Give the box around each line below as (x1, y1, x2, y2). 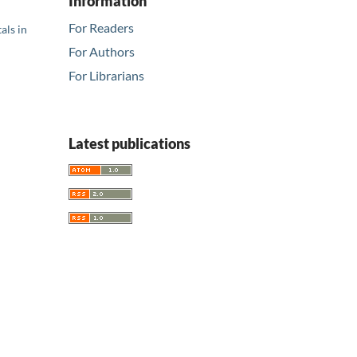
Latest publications (69, 135, 190, 153)
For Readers (69, 20, 134, 36)
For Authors (69, 44, 135, 60)
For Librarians (69, 68, 144, 84)
